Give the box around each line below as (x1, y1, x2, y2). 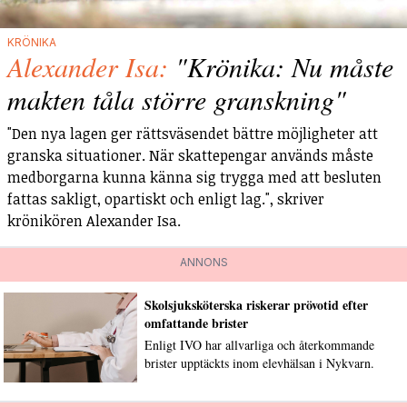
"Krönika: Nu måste (175, 47, 393, 84)
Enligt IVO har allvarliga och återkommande (144, 335, 374, 353)
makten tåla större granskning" (7, 80, 346, 117)
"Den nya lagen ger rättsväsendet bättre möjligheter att (7, 123, 378, 144)
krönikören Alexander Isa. (7, 210, 181, 231)
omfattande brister (144, 313, 248, 333)
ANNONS (179, 254, 228, 269)
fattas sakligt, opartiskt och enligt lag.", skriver (7, 188, 324, 209)
